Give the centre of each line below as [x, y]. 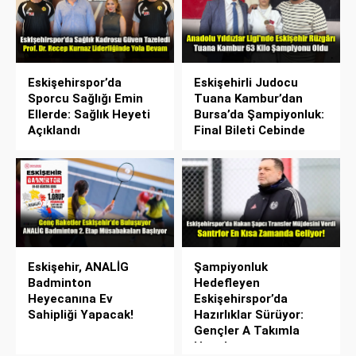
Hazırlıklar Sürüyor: [249, 314]
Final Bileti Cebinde [250, 130]
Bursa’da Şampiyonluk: [259, 114]
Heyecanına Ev [70, 298]
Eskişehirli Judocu [246, 82]
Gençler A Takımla [247, 330]
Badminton [60, 282]
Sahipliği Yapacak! [81, 314]
